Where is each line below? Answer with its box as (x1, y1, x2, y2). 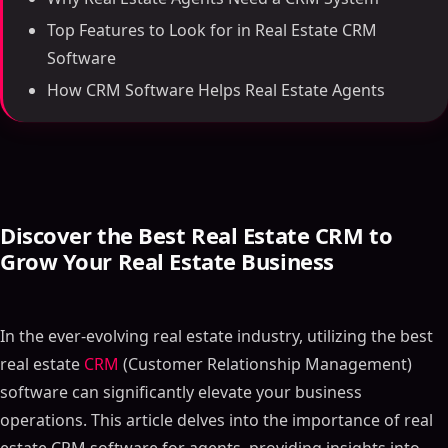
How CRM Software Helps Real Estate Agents (47, 79, 385, 101)
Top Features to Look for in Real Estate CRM (47, 19, 377, 41)
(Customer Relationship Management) (119, 353, 412, 375)
